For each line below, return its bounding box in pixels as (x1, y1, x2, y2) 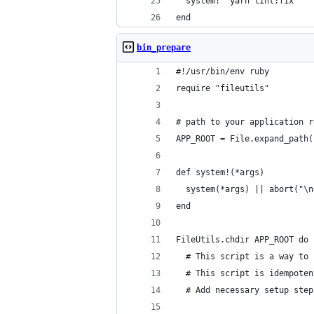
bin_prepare (137, 43, 191, 53)
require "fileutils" (176, 83, 269, 93)
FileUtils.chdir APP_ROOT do (176, 235, 308, 245)
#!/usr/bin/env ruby (176, 67, 269, 76)
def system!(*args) (176, 168, 264, 177)
